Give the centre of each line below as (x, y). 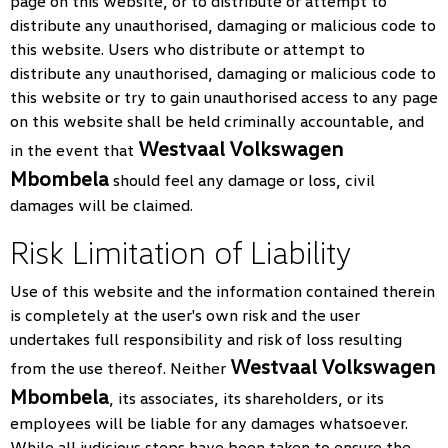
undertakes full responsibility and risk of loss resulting (206, 339)
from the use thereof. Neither (120, 368)
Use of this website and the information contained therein (222, 291)
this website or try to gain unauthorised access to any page (224, 97)
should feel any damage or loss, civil (242, 180)
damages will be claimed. (101, 205)
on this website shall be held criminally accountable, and (217, 121)
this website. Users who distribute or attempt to (187, 49)
